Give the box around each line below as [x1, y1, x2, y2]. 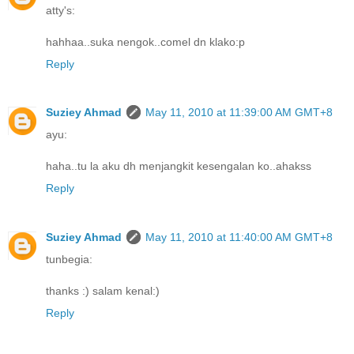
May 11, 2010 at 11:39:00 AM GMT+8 [145, 106, 333, 119]
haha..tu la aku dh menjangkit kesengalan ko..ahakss [46, 160, 311, 173]
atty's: [46, 3, 75, 17]
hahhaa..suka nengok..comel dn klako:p [46, 35, 245, 48]
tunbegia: [46, 253, 92, 266]
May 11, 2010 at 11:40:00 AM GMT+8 [145, 231, 333, 244]
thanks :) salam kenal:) [46, 284, 160, 298]
